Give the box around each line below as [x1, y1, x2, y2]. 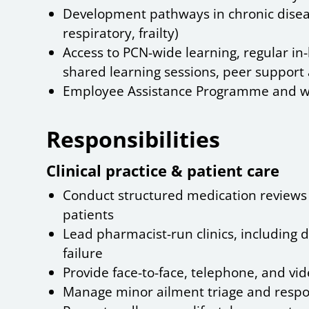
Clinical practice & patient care [46, 160, 280, 181]
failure [63, 244, 103, 263]
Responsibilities [46, 124, 221, 154]
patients [63, 206, 114, 224]
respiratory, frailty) [63, 24, 179, 43]
